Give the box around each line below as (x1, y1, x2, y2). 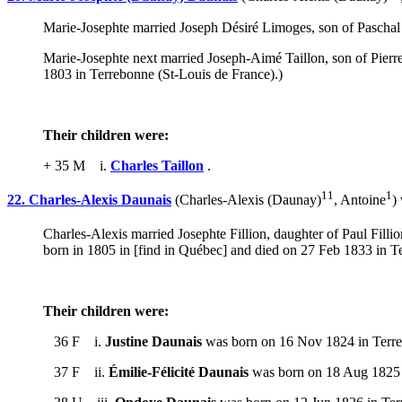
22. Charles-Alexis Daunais (7, 191, 171, 207)
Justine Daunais (105, 334, 202, 350)
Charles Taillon (110, 157, 204, 173)
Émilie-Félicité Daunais (109, 364, 249, 380)
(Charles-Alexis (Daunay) (171, 191, 321, 207)
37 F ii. (43, 364, 109, 380)
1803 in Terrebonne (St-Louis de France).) (43, 66, 283, 82)
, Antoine (334, 191, 386, 207)
